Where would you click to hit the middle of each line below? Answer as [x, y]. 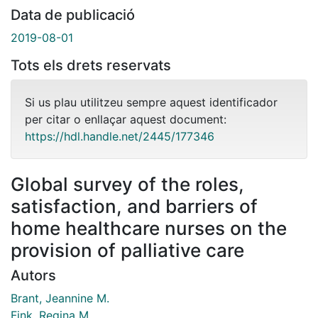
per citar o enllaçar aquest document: [126, 119]
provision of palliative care [127, 250]
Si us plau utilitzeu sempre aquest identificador [151, 102]
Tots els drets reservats [91, 65]
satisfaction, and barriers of [134, 206]
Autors [33, 275]
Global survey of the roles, [127, 184]
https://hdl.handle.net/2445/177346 [120, 136]
